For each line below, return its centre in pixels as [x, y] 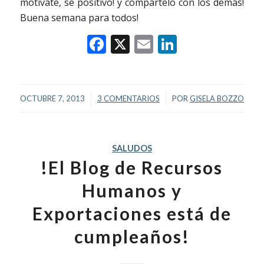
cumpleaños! [132, 236]
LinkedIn [214, 44]
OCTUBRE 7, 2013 [52, 98]
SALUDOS [132, 148]
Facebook [147, 44]
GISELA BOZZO [217, 98]
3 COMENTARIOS [128, 98]
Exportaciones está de [132, 213]
